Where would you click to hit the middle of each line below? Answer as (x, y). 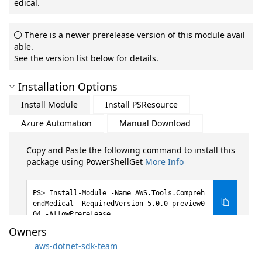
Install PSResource (142, 104)
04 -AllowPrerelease (72, 214)
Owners (28, 232)
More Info (164, 162)
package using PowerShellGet (86, 162)
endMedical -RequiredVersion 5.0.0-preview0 (119, 204)
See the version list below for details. (86, 58)
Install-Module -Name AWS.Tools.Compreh (127, 193)
